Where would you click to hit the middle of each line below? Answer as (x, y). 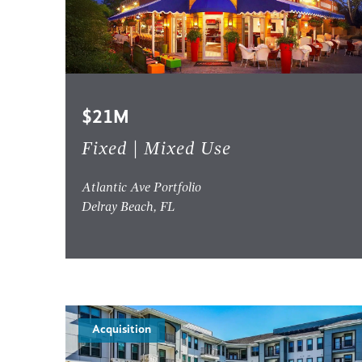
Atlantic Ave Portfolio (141, 189)
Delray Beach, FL (128, 208)
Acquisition (121, 330)
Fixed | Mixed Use (156, 150)
